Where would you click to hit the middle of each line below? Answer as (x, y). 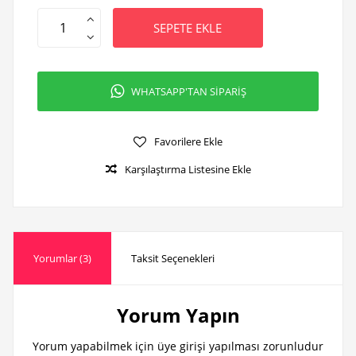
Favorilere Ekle (188, 141)
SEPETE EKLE (188, 28)
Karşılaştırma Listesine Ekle (188, 169)
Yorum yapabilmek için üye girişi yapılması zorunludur (178, 346)
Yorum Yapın (178, 315)
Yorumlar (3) (62, 258)
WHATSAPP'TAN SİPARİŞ (188, 91)
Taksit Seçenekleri (172, 258)
